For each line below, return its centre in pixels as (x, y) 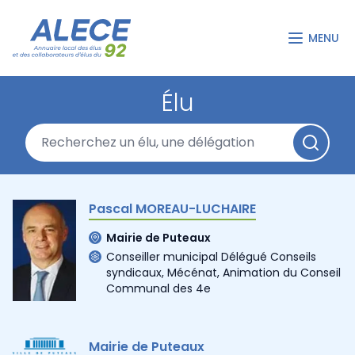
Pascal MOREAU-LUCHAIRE (172, 209)
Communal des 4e (158, 288)
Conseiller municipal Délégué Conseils (211, 256)
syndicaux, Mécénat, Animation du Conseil (223, 272)
